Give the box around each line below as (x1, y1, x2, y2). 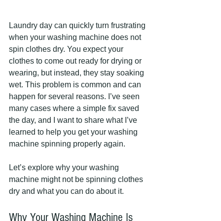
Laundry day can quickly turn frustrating (9, 21, 147, 30)
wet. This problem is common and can (9, 80, 143, 89)
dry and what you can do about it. (9, 187, 124, 196)
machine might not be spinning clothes (9, 175, 145, 184)
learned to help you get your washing (9, 128, 140, 137)
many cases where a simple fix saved (9, 104, 141, 113)
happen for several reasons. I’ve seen (9, 92, 142, 101)
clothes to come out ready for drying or (9, 57, 144, 66)
